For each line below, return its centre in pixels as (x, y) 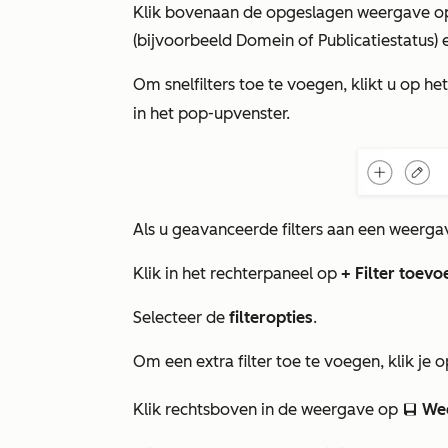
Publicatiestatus (374, 40)
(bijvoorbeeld (184, 40)
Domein (267, 40)
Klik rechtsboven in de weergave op (267, 409)
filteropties (271, 317)
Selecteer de (181, 317)
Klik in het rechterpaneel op (237, 273)
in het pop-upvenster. (211, 113)
